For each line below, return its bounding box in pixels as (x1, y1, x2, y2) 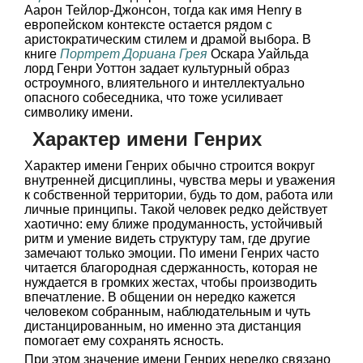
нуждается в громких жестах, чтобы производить (24, 275, 317, 289)
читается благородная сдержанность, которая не (24, 261, 318, 275)
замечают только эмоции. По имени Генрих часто (24, 246, 319, 260)
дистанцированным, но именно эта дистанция (24, 319, 301, 333)
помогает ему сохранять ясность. (24, 334, 224, 348)
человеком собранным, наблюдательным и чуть (24, 305, 310, 318)
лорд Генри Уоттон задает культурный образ (24, 62, 289, 75)
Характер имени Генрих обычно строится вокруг (24, 159, 315, 173)
